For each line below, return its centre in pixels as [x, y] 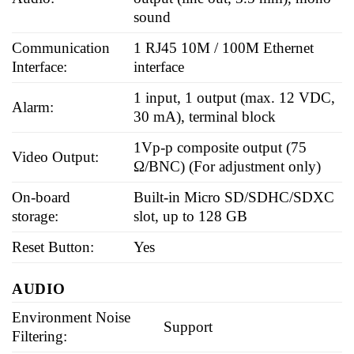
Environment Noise [71, 317]
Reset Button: [53, 247]
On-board [41, 197]
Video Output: [55, 156]
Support [188, 326]
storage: [35, 216]
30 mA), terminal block [205, 116]
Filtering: [40, 336]
